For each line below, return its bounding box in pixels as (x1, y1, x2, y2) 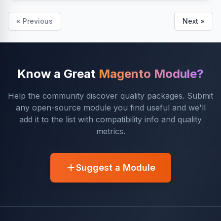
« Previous (16, 17, 53, 25)
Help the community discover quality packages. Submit (8, 91, 213, 101)
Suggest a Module (75, 162, 155, 173)
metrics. (96, 126, 125, 136)
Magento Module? (99, 67, 204, 81)
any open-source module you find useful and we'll (15, 103, 206, 112)
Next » (183, 17, 205, 25)
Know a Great (17, 67, 99, 81)
